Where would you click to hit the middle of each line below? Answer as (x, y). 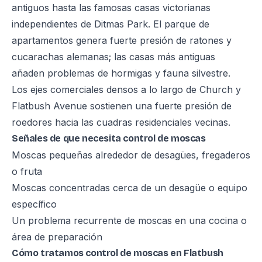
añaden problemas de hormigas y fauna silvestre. (121, 73)
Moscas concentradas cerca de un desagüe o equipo (130, 188)
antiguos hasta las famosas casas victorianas (111, 8)
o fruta (27, 171)
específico (34, 204)
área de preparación (57, 237)
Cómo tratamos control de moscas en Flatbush (118, 253)
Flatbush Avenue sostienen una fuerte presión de (122, 106)
